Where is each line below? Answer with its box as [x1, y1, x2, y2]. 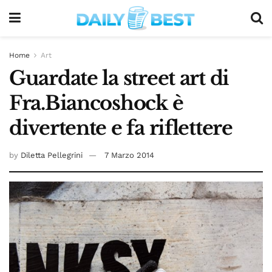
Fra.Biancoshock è [9, 91, 183, 115]
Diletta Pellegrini [21, 150, 83, 160]
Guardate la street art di [9, 66, 229, 90]
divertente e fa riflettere [9, 116, 233, 140]
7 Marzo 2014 [104, 150, 154, 160]
